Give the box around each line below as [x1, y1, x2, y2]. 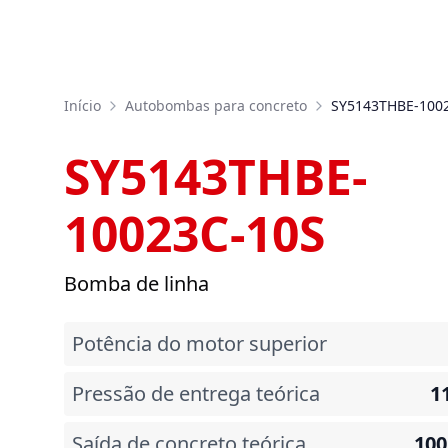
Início [64, 96, 101, 115]
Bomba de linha [64, 270, 209, 297]
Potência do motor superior [72, 330, 327, 357]
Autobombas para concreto [125, 96, 307, 115]
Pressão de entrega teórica [72, 380, 320, 407]
